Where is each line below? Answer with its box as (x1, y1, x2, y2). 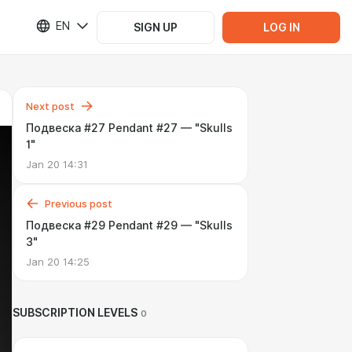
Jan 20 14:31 (26, 158, 88, 170)
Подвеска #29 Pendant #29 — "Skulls (26, 219, 233, 232)
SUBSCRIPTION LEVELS (13, 306, 137, 319)
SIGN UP (134, 20, 178, 34)
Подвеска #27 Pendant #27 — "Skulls (26, 122, 233, 134)
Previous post (45, 197, 112, 210)
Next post (26, 100, 75, 112)
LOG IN (262, 20, 300, 34)
